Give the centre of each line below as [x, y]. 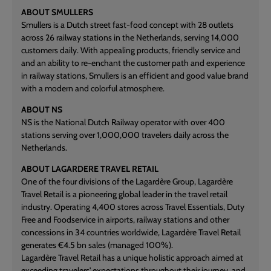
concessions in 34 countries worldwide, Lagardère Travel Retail [131, 233]
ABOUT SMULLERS [57, 12]
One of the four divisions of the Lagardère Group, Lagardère [127, 182]
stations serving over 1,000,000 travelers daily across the [125, 135]
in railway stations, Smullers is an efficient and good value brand [135, 76]
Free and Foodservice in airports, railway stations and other [125, 220]
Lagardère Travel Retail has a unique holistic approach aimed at [132, 258]
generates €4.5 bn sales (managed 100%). [97, 245]
